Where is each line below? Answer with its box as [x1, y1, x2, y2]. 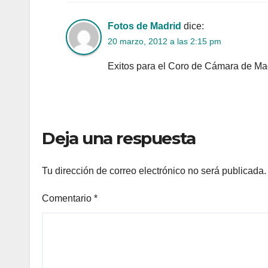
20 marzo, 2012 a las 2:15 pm [108, 36, 221, 46]
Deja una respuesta [42, 127, 196, 148]
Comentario [42, 193, 94, 204]
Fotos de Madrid [108, 20, 181, 31]
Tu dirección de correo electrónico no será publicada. [42, 166, 266, 176]
